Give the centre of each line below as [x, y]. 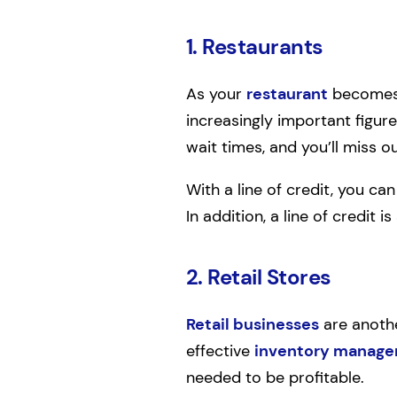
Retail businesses [252, 324]
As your [216, 93]
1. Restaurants [254, 46]
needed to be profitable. [275, 377]
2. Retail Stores [258, 276]
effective [220, 350]
